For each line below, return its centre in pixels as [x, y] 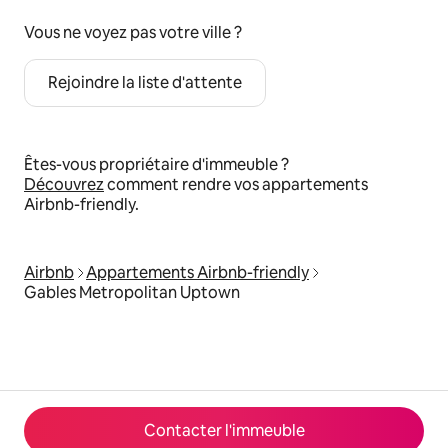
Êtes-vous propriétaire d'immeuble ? [156, 164]
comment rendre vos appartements [236, 184]
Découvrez [64, 184]
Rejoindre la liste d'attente [145, 82]
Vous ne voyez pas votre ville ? [133, 32]
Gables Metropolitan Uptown [132, 292]
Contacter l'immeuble [224, 430]
